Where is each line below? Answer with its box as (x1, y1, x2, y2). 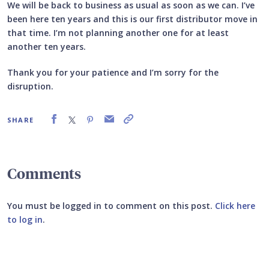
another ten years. (7, 41, 86, 53)
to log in (7, 214, 43, 226)
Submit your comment (17, 240, 117, 253)
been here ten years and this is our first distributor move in (7, 13, 258, 25)
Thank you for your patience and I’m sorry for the (7, 67, 219, 79)
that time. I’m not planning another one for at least (7, 27, 229, 39)
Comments (7, 163, 81, 183)
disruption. (7, 80, 53, 92)
